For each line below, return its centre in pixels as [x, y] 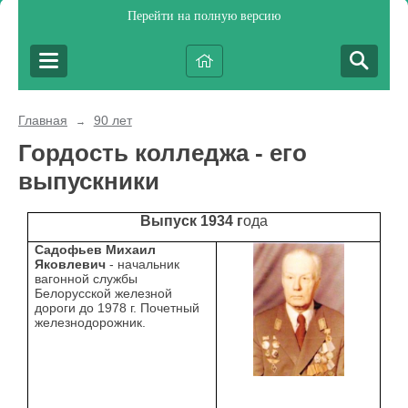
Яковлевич [72, 265]
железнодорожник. [91, 323]
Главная [43, 120]
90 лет [112, 120]
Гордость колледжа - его [163, 153]
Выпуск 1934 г [192, 221]
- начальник [145, 265]
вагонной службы [87, 279]
